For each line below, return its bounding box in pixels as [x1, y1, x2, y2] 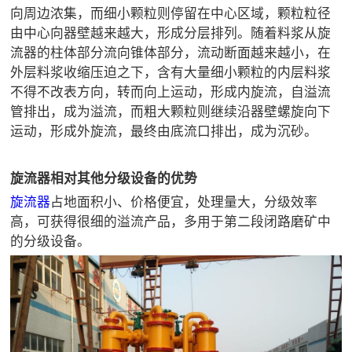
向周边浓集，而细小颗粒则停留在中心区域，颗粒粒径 [10, 5, 332, 22]
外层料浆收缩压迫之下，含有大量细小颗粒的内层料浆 [10, 64, 332, 81]
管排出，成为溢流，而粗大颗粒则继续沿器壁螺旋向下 [10, 104, 332, 120]
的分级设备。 [10, 233, 91, 250]
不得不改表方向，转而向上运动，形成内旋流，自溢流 [10, 84, 332, 101]
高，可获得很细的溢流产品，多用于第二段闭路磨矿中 [10, 214, 332, 230]
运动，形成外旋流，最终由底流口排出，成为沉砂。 [10, 123, 318, 140]
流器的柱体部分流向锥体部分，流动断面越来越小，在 [10, 45, 332, 61]
